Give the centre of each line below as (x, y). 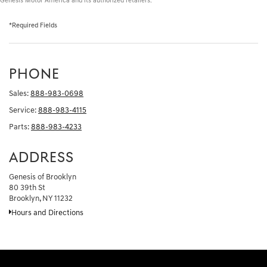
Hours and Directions (47, 213)
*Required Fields (33, 26)
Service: (23, 110)
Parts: (19, 127)
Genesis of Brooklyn (43, 177)
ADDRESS (41, 158)
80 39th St (27, 188)
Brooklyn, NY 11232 (41, 198)
